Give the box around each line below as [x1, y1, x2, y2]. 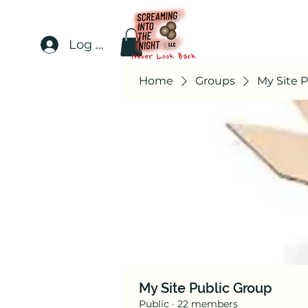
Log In [68, 36, 107, 52]
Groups [195, 74, 235, 87]
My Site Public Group [139, 279, 272, 296]
